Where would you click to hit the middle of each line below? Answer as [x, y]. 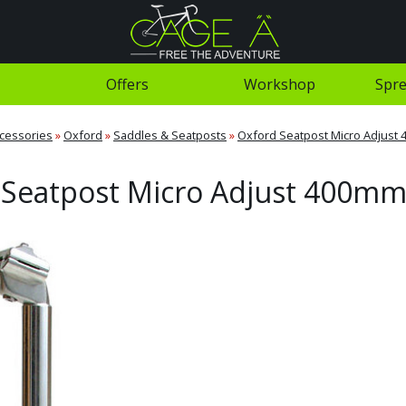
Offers [127, 84]
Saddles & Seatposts [170, 135]
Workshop [279, 84]
